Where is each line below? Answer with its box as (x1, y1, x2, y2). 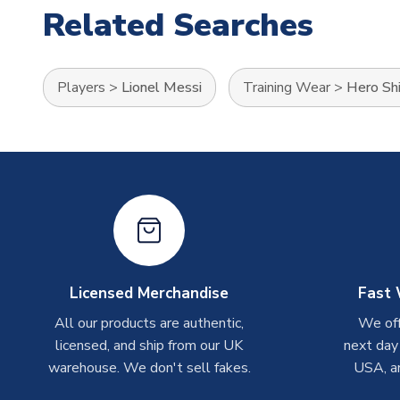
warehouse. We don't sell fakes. (47, 358, 251, 378)
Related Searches (43, 4, 313, 47)
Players (57, 78, 105, 97)
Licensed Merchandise (70, 283, 229, 304)
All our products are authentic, (54, 313, 245, 333)
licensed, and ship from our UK (55, 336, 244, 355)
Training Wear (243, 78, 330, 97)
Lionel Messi (121, 78, 202, 97)
